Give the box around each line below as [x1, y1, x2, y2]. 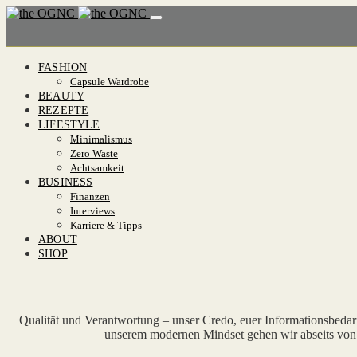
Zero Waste [70, 147, 118, 159]
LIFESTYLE [38, 119, 100, 131]
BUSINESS [38, 176, 93, 188]
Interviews [70, 205, 115, 217]
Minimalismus [70, 133, 132, 145]
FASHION [38, 61, 88, 73]
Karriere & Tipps [70, 219, 142, 231]
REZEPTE [38, 104, 89, 116]
